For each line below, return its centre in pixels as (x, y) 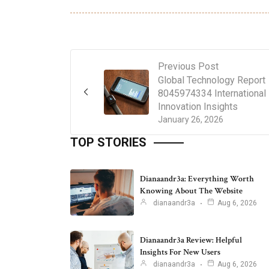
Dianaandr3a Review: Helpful (191, 240)
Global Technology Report (212, 80)
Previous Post (188, 66)
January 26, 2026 (191, 119)
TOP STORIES (108, 142)
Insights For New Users (180, 252)
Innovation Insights (198, 106)
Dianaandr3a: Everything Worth (197, 179)
